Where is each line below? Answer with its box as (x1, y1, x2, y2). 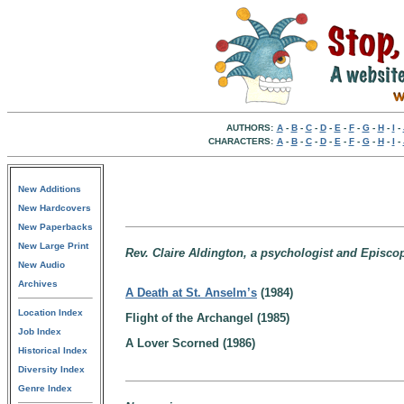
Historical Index (18, 345, 87, 355)
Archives (18, 279, 58, 289)
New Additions (18, 184, 81, 194)
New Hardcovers (18, 203, 91, 213)
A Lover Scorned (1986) (125, 336, 255, 350)
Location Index (18, 308, 83, 317)
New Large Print (18, 241, 88, 251)
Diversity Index (18, 364, 85, 374)
